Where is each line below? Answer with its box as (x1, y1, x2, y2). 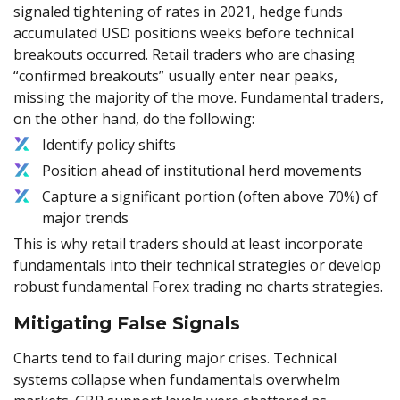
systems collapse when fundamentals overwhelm (13, 369, 340, 389)
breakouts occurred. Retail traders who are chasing (13, 45, 355, 64)
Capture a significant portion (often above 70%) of (42, 187, 378, 206)
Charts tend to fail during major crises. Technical (13, 347, 337, 368)
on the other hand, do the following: (13, 109, 254, 129)
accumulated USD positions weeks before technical (13, 23, 354, 43)
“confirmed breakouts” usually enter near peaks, (13, 66, 337, 86)
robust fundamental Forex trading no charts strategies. (13, 277, 387, 296)
